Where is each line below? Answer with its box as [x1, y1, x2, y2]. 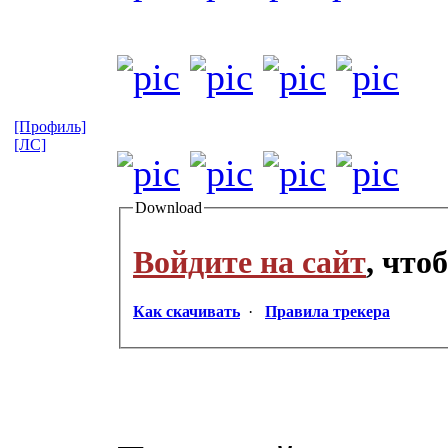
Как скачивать [133, 302, 240, 320]
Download [135, 199, 202, 217]
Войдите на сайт [133, 244, 366, 281]
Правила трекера [265, 302, 390, 320]
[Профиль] [14, 117, 86, 135]
